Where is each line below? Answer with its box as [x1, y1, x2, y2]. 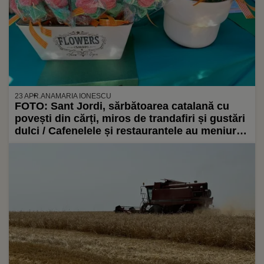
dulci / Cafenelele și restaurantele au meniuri [15, 125, 239, 137]
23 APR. [15, 92, 41, 101]
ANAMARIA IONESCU [41, 92, 111, 101]
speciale [15, 137, 57, 150]
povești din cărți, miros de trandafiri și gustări [15, 113, 245, 125]
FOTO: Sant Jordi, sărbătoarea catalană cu [15, 100, 229, 113]
